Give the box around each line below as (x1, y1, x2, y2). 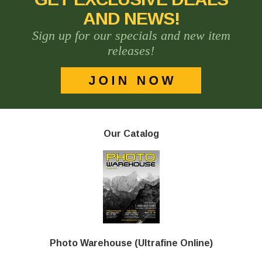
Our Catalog (103, 128, 159, 139)
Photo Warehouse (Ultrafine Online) (49, 237, 213, 248)
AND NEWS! (82, 8, 180, 28)
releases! (108, 43, 154, 58)
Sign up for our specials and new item (32, 27, 230, 43)
